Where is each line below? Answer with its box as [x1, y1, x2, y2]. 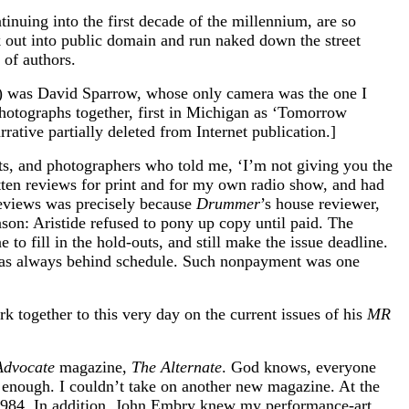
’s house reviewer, [260, 194, 380, 213]
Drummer [196, 194, 260, 213]
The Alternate [131, 357, 222, 376]
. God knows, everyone [222, 357, 376, 376]
